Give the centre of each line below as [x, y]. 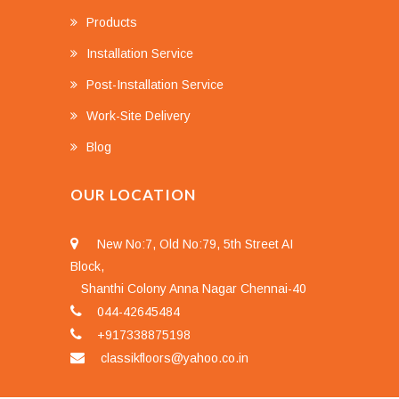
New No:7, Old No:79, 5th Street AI [195, 244]
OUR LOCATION [133, 195]
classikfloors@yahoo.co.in [173, 358]
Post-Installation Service [155, 85]
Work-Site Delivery [138, 116]
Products [112, 23]
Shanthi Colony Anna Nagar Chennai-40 [188, 289]
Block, [87, 267]
